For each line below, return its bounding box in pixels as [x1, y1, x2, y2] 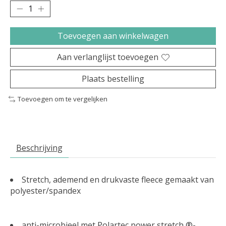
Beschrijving [16, 142, 63, 153]
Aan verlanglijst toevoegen [56, 51, 158, 63]
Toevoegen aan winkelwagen [58, 30, 168, 42]
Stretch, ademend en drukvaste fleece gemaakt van [22, 174, 214, 185]
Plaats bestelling [82, 73, 144, 85]
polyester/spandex [10, 185, 83, 196]
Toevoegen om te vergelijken [17, 94, 107, 104]
